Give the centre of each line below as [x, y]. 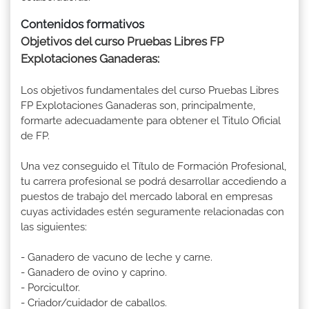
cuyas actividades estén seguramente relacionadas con [152, 211]
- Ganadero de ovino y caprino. [94, 272]
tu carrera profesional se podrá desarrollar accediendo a [153, 181]
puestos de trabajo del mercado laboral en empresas [147, 196]
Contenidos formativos [82, 24]
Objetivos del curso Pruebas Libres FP [122, 41]
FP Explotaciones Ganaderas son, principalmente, [138, 105]
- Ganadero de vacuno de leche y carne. [117, 257]
